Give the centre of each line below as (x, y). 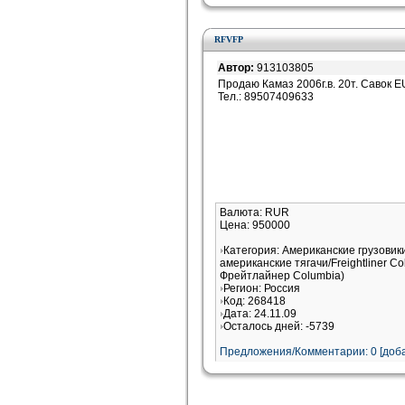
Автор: (237, 68)
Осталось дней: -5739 (279, 326)
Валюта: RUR (254, 212)
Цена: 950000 (255, 225)
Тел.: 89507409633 (266, 97)
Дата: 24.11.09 (260, 314)
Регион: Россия (262, 288)
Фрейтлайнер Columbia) (282, 276)
